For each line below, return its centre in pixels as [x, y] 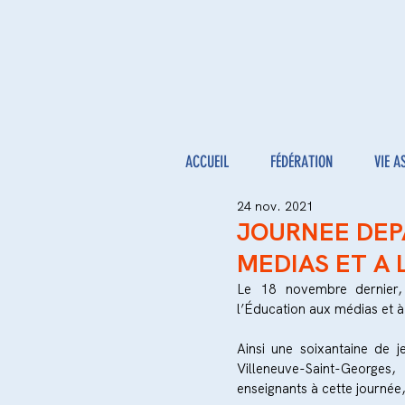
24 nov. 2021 [275, 206]
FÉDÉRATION [301, 162]
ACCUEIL [207, 162]
